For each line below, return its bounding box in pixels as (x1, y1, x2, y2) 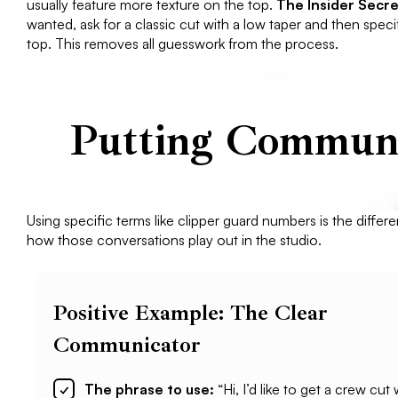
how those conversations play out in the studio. (27, 230, 322, 249)
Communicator (53, 330, 201, 358)
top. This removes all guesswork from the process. (27, 34, 338, 52)
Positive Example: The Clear (53, 298, 328, 326)
